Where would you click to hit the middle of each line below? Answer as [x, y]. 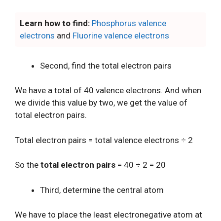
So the [28, 165]
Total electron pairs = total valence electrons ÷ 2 [104, 140]
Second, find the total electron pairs [106, 65]
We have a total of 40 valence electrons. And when [108, 90]
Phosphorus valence [129, 23]
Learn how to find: [55, 23]
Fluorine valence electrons [121, 36]
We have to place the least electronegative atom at [109, 215]
